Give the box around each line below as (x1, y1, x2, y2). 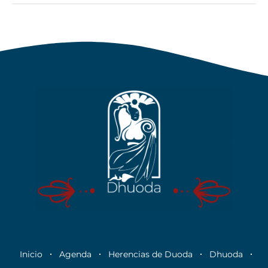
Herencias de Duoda (108, 249, 193, 260)
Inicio (19, 249, 42, 260)
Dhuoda (209, 249, 243, 260)
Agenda (59, 249, 92, 260)
